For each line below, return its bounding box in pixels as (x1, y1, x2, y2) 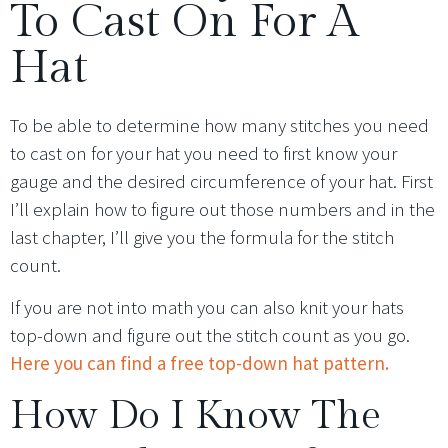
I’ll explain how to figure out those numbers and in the (10, 196, 435, 221)
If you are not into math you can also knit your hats (10, 295, 404, 320)
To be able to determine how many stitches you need (10, 112, 429, 137)
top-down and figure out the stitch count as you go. (10, 323, 410, 348)
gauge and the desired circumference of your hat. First (10, 168, 433, 193)
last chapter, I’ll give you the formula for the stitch (10, 224, 394, 249)
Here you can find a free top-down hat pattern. (10, 351, 389, 376)
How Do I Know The (10, 391, 381, 439)
